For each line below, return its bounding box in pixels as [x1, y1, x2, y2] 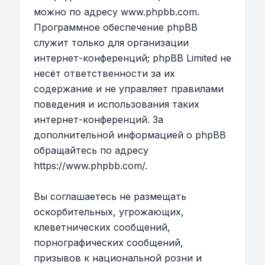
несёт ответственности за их [34, 67, 175, 79]
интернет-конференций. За [34, 114, 163, 125]
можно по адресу [34, 6, 121, 18]
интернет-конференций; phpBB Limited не [34, 52, 231, 64]
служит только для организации [34, 37, 189, 49]
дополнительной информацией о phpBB [34, 129, 226, 141]
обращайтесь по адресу [34, 144, 148, 156]
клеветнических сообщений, [34, 221, 170, 233]
